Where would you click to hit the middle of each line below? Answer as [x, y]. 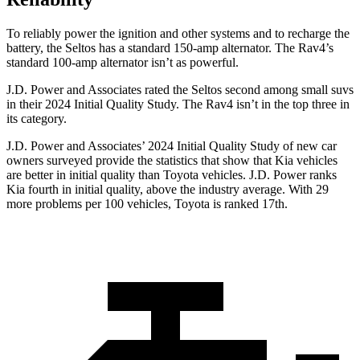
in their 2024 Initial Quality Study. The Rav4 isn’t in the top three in [178, 104]
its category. [37, 119]
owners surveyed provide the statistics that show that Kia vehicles [172, 161]
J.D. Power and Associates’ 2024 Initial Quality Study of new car [172, 146]
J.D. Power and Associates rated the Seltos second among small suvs [180, 90]
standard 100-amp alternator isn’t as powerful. [123, 63]
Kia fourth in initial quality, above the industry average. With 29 [168, 190]
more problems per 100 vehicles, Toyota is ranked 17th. [147, 204]
